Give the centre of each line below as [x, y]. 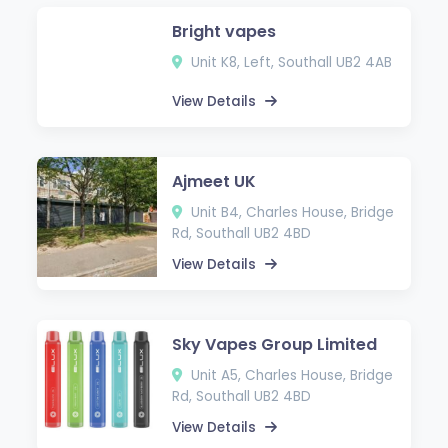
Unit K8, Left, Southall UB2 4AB [290, 62]
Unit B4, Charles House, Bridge [291, 212]
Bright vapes [224, 31]
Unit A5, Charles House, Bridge [290, 375]
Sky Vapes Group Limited [275, 344]
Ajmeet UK [214, 181]
